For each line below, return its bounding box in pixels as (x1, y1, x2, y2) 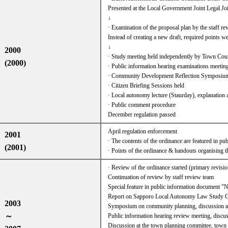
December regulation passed (107, 111, 176, 118)
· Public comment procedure (107, 101, 176, 108)
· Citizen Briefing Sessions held (107, 82, 184, 89)
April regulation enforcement (107, 128, 177, 135)
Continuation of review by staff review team (107, 174, 214, 181)
